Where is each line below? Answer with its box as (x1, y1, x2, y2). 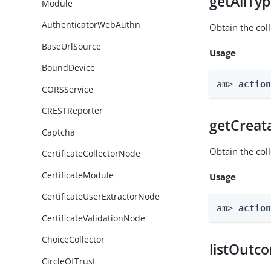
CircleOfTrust (42, 255, 96, 267)
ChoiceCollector (42, 233, 105, 246)
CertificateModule (42, 169, 114, 181)
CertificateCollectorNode (42, 148, 141, 160)
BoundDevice (42, 62, 96, 74)
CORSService (42, 83, 94, 95)
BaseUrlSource (42, 40, 102, 52)
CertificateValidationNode (42, 212, 146, 224)
